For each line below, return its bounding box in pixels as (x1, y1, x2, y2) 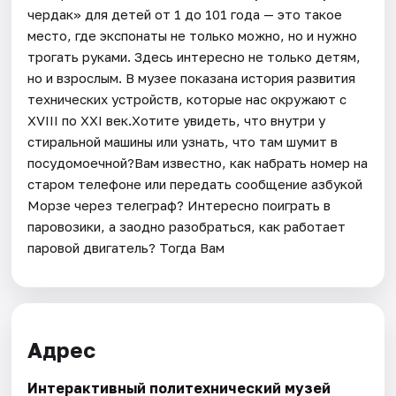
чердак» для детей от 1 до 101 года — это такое (27, 5, 343, 22)
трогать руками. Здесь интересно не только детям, (27, 48, 362, 65)
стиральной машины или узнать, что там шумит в (27, 133, 339, 149)
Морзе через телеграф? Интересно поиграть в (27, 196, 331, 213)
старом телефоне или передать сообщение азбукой (27, 175, 363, 192)
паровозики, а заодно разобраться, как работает (27, 217, 346, 234)
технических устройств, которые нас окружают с (27, 90, 347, 107)
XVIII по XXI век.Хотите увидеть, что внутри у (27, 111, 326, 128)
